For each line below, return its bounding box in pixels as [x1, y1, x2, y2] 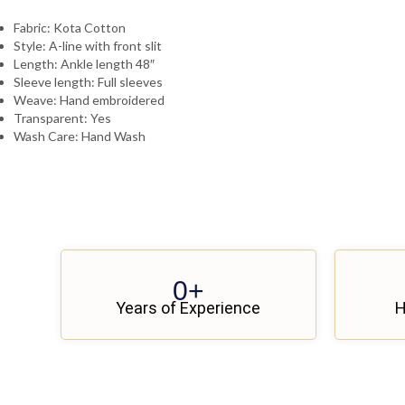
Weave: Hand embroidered [14, 91, 165, 108]
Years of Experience [116, 298, 261, 318]
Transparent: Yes [14, 109, 111, 126]
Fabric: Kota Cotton [14, 19, 126, 35]
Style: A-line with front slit [14, 37, 162, 53]
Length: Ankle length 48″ [14, 55, 155, 71]
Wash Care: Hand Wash [14, 127, 146, 144]
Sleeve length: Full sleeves [14, 73, 163, 89]
